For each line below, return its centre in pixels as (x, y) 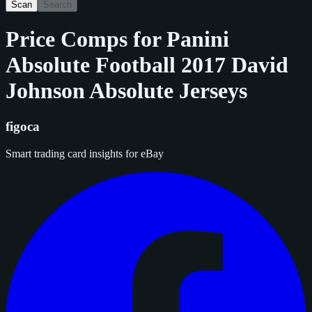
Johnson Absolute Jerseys (126, 91)
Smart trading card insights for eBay (85, 153)
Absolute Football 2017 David (147, 65)
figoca (23, 126)
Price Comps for (86, 39)
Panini (198, 39)
